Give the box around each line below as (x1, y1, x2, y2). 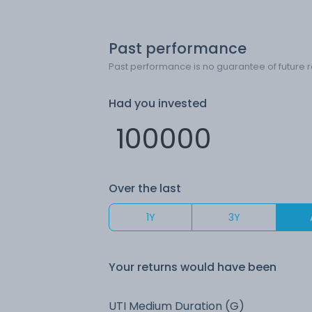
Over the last (109, 180, 181, 196)
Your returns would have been (109, 258, 276, 275)
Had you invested (109, 95, 207, 111)
